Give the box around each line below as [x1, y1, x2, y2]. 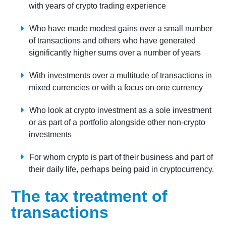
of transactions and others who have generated [29, 36, 196, 45]
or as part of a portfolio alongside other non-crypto [29, 118, 206, 127]
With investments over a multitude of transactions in [29, 71, 212, 80]
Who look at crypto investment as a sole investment [29, 106, 212, 115]
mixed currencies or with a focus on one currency [29, 83, 203, 92]
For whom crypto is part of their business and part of [29, 153, 213, 161]
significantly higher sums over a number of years [29, 48, 201, 57]
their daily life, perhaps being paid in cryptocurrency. [29, 165, 214, 174]
